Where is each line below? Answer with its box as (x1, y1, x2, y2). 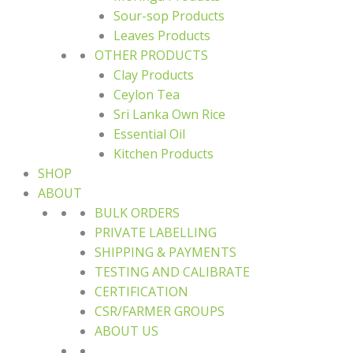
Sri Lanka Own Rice (113, 106, 225, 123)
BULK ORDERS (95, 204, 180, 221)
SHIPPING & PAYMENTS (95, 243, 236, 261)
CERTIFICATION (95, 283, 188, 300)
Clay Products (113, 66, 194, 84)
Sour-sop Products (113, 7, 225, 24)
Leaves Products (113, 27, 210, 44)
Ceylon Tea (113, 86, 180, 103)
